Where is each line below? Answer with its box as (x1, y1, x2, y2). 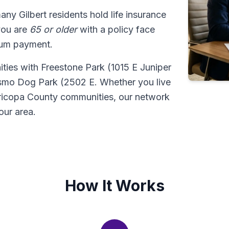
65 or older (30, 24, 77, 35)
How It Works (64, 176, 165, 195)
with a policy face (77, 24, 155, 35)
